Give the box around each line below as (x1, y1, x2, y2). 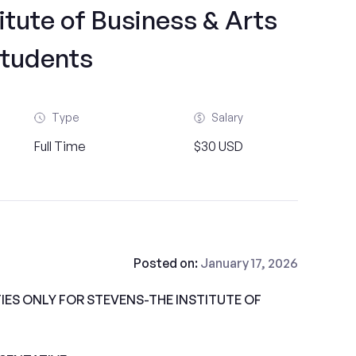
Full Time (33, 138, 86, 154)
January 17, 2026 (199, 255, 298, 271)
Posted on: (133, 255, 200, 271)
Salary (211, 110, 244, 124)
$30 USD (194, 138, 244, 154)
